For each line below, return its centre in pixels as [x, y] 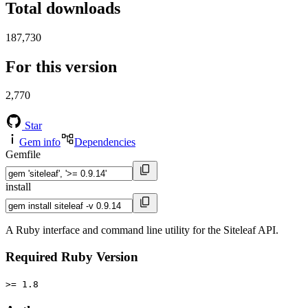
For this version [61, 66]
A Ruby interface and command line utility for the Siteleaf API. [142, 230]
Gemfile [23, 155]
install [18, 187]
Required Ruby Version [72, 257]
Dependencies [105, 142]
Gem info [40, 142]
